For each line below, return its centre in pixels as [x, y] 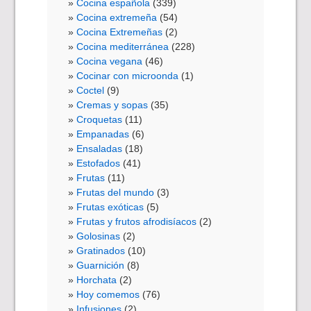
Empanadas [103, 134]
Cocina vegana [110, 61]
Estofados [99, 163]
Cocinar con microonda [128, 76]
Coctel [91, 91]
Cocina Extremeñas [120, 32]
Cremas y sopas [112, 105]
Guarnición [101, 266]
